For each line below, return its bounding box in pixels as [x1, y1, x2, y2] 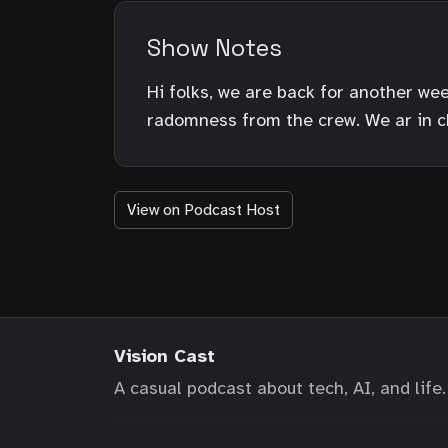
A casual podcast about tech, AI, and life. [114, 376, 446, 399]
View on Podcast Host [127, 199, 280, 220]
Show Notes [147, 31, 282, 63]
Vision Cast [114, 344, 215, 367]
